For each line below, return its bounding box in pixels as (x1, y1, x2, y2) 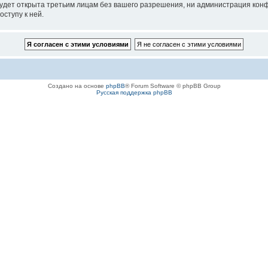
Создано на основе (47, 83, 106, 89)
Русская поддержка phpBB (96, 89, 172, 96)
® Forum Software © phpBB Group (124, 83, 221, 89)
